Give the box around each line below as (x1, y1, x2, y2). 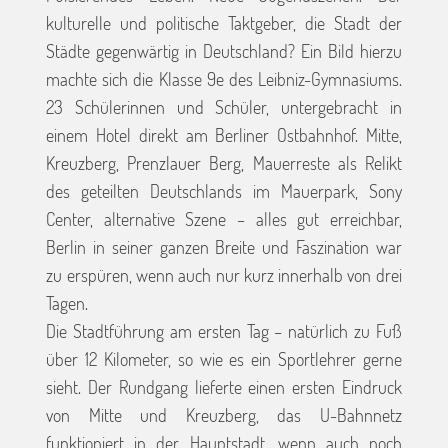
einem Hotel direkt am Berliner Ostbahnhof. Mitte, (46, 124, 402, 147)
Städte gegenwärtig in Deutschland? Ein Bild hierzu (46, 40, 402, 63)
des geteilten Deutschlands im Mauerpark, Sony (46, 180, 402, 203)
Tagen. (46, 292, 89, 315)
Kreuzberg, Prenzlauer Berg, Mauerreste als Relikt (46, 152, 402, 175)
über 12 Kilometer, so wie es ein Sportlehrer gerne (46, 348, 402, 371)
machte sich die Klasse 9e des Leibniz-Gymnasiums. (46, 68, 402, 91)
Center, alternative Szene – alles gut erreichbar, (46, 208, 402, 231)
